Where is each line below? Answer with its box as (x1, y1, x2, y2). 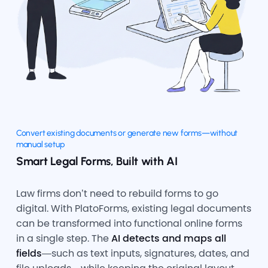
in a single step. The (16, 231, 111, 245)
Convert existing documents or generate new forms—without (16, 127, 238, 138)
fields (16, 246, 42, 260)
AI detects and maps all (111, 231, 226, 245)
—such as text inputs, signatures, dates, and (41, 246, 249, 260)
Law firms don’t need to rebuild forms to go (16, 186, 218, 200)
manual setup (16, 139, 65, 150)
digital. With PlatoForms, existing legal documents (16, 201, 251, 215)
